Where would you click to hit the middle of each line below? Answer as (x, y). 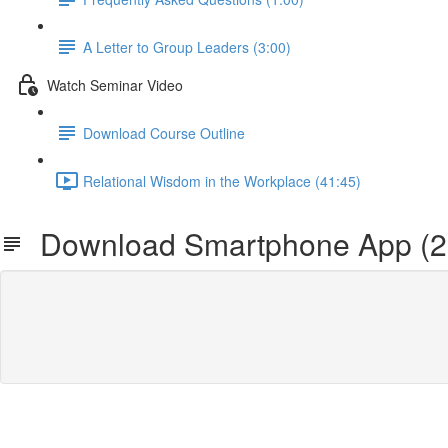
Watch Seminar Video (115, 84)
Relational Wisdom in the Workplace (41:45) (222, 180)
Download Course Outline (164, 132)
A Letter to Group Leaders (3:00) (187, 46)
